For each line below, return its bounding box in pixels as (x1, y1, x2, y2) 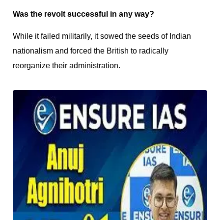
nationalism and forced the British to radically (13, 46, 168, 55)
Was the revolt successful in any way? (13, 10, 154, 19)
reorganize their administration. (13, 61, 120, 70)
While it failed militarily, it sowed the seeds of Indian (13, 31, 191, 40)
